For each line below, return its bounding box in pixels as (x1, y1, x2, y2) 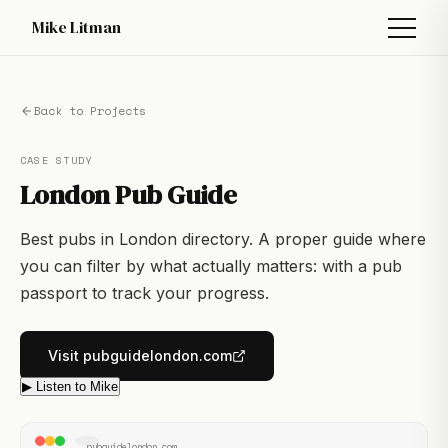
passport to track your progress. (20, 283, 269, 303)
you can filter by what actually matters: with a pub (20, 256, 402, 276)
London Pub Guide (20, 176, 237, 213)
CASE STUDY (20, 152, 93, 168)
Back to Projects (34, 102, 146, 119)
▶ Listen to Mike (22, 379, 118, 394)
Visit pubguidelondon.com (48, 347, 232, 364)
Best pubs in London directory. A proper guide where (20, 229, 426, 249)
